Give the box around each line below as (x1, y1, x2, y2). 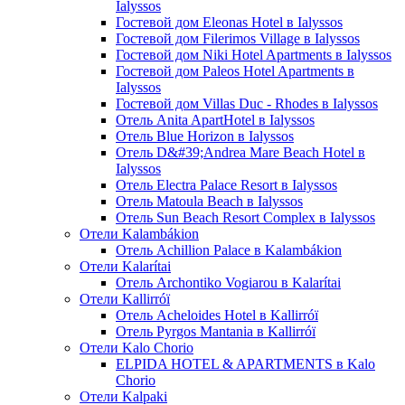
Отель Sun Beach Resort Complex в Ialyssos (116, 210, 375, 226)
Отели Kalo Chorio (80, 340, 193, 356)
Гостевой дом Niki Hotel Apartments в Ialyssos (116, 47, 391, 63)
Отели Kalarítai (80, 259, 171, 275)
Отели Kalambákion (80, 226, 199, 242)
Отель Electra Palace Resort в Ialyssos (116, 177, 337, 193)
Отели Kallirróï (80, 291, 170, 307)
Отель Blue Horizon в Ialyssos (116, 128, 294, 145)
